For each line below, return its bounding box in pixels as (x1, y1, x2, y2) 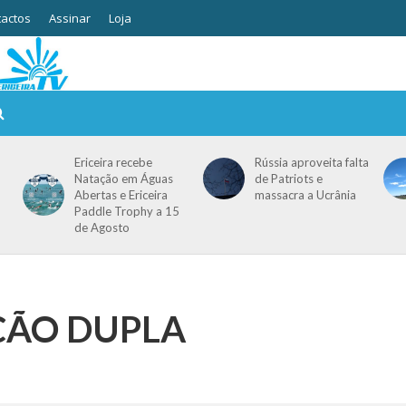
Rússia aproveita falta (254, 155, 369, 169)
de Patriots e (254, 171, 323, 186)
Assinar (48, 10, 91, 26)
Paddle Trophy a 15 (73, 204, 179, 218)
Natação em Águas (73, 171, 173, 186)
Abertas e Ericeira (73, 188, 168, 202)
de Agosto (73, 220, 130, 235)
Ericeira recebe (73, 155, 152, 169)
